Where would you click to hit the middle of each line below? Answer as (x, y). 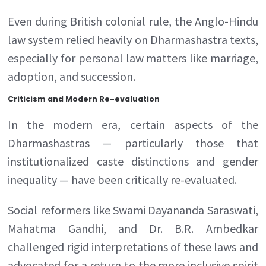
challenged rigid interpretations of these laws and (133, 246)
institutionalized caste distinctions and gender (133, 161)
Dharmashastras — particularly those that (133, 142)
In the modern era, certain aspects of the (133, 124)
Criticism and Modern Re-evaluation (84, 99)
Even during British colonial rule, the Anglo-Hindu (133, 21)
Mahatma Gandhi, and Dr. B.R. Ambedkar (133, 228)
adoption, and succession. (72, 76)
